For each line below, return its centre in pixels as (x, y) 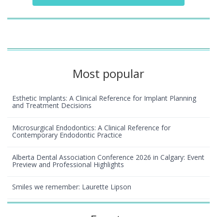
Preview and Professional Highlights (68, 164)
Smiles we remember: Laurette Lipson (72, 186)
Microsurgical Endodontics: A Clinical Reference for (91, 127)
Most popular (108, 73)
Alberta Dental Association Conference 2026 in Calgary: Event (108, 157)
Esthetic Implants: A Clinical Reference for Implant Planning (104, 98)
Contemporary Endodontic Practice (67, 135)
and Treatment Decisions (52, 105)
